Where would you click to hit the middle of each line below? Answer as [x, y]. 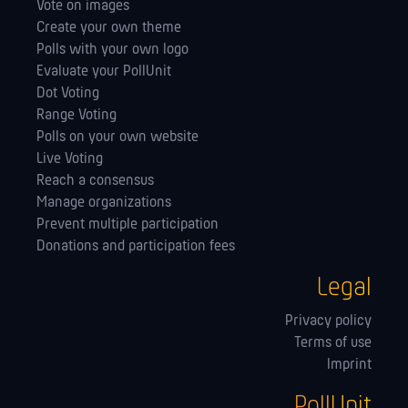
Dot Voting [68, 93]
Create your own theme [109, 27]
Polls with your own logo [112, 49]
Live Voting [70, 158]
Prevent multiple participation [127, 224]
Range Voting [76, 115]
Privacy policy [328, 321]
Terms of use [333, 342]
